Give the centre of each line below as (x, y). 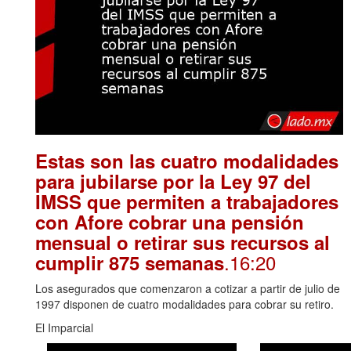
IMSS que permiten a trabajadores (187, 202)
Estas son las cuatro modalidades (187, 161)
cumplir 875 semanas (130, 263)
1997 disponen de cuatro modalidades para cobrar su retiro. (185, 304)
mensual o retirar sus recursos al (183, 242)
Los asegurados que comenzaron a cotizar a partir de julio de (188, 289)
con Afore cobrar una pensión (170, 222)
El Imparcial (64, 328)
